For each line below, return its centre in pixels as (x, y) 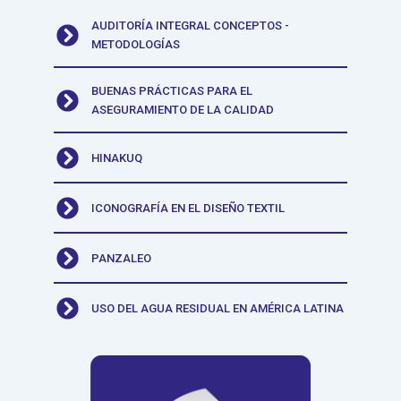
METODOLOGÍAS (136, 45)
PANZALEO (122, 259)
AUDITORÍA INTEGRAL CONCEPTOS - (191, 26)
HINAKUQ (117, 158)
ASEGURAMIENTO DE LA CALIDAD (183, 110)
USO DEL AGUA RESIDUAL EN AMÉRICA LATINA (218, 309)
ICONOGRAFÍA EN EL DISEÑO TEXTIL (188, 209)
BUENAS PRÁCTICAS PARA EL (172, 91)
